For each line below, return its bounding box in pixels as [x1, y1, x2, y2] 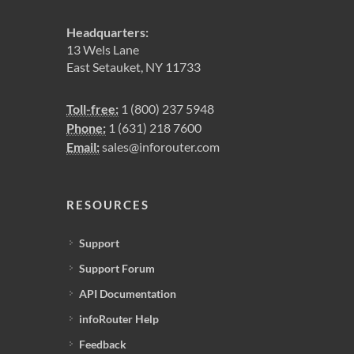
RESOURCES [66, 198, 149, 212]
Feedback [79, 337, 126, 351]
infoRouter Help [79, 312, 159, 326]
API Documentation [79, 287, 176, 300]
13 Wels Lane [66, 42, 139, 57]
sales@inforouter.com [102, 139, 220, 154]
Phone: [66, 120, 106, 135]
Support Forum [79, 262, 155, 275]
